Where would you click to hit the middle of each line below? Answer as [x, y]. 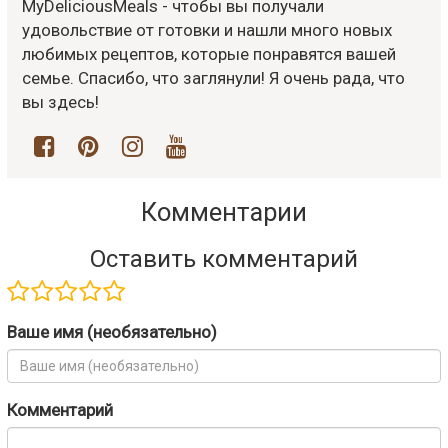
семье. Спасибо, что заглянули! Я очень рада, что [213, 77]
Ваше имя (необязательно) [112, 331]
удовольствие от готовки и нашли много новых [207, 29]
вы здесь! [60, 101]
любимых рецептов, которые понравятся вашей [209, 53]
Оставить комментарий [224, 258]
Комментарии [224, 211]
